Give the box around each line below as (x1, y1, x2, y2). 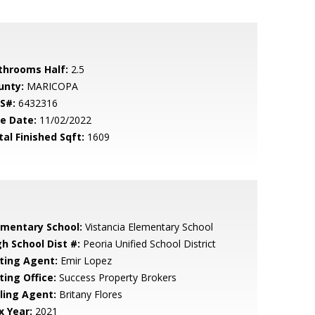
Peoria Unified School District (79, 237, 216, 250)
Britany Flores (56, 288, 122, 301)
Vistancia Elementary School (82, 220, 213, 233)
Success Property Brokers (56, 271, 176, 284)
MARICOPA (23, 79, 78, 93)
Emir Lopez (57, 254, 112, 267)
